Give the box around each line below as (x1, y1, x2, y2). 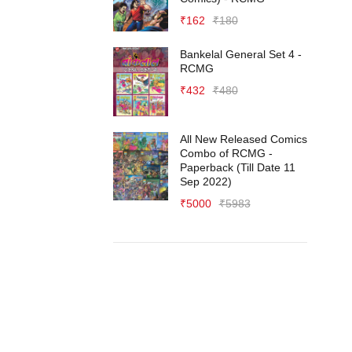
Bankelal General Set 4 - (179, 48, 302, 60)
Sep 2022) (179, 174, 232, 188)
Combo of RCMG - (179, 146, 273, 159)
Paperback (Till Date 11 (179, 160, 295, 174)
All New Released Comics (179, 132, 307, 145)
